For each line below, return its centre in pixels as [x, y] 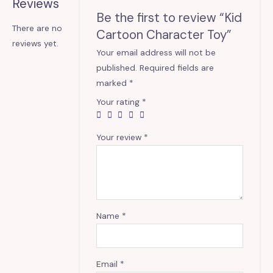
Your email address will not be [156, 52]
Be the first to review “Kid [169, 17]
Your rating [119, 101]
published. [117, 67]
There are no [37, 28]
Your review [120, 137]
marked [113, 83]
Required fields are [177, 67]
